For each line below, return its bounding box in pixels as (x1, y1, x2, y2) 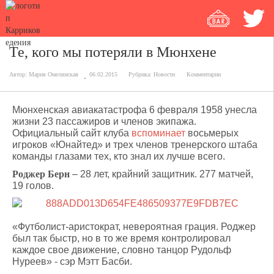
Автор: (9, 71, 29, 78)
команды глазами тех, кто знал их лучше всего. (12, 151, 225, 161)
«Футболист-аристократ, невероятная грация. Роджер (12, 221, 256, 232)
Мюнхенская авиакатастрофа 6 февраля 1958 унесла (12, 105, 257, 115)
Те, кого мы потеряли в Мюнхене (9, 44, 217, 60)
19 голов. (12, 180, 54, 191)
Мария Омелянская (29, 71, 78, 78)
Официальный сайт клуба (12, 128, 129, 138)
